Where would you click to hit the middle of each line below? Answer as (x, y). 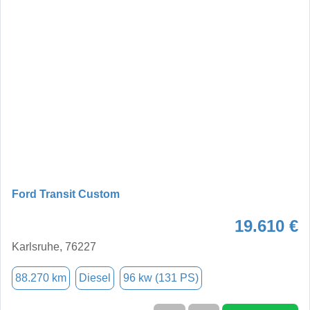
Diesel (95, 277)
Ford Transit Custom (66, 194)
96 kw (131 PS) (161, 277)
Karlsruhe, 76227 (54, 246)
